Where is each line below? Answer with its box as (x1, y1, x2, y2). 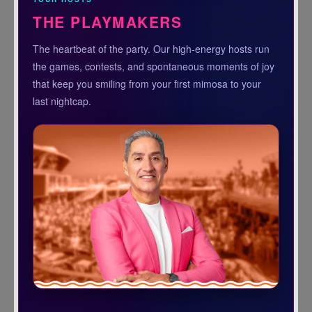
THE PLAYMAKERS (33, 11, 182, 33)
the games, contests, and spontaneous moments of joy (33, 59, 275, 74)
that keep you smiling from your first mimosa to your (33, 77, 262, 91)
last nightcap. (33, 94, 92, 109)
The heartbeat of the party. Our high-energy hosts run (33, 42, 270, 56)
